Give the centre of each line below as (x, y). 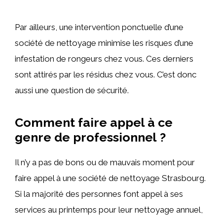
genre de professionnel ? (92, 137)
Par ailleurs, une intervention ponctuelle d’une (99, 27)
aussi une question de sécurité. (73, 91)
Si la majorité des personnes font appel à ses (99, 194)
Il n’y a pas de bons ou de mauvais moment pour (105, 163)
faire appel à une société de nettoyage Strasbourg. (110, 178)
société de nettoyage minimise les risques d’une (104, 43)
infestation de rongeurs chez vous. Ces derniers (104, 59)
